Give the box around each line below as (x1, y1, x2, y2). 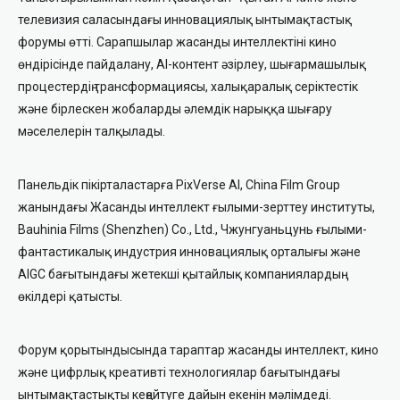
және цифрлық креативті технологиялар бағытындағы (18, 365, 340, 379)
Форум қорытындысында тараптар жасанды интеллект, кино (18, 343, 379, 357)
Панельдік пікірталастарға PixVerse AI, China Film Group (18, 178, 340, 192)
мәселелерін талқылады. (18, 124, 165, 138)
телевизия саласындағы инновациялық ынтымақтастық (18, 12, 352, 27)
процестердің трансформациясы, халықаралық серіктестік (18, 79, 358, 94)
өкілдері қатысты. (18, 289, 122, 304)
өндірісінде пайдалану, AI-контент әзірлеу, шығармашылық (18, 57, 366, 71)
